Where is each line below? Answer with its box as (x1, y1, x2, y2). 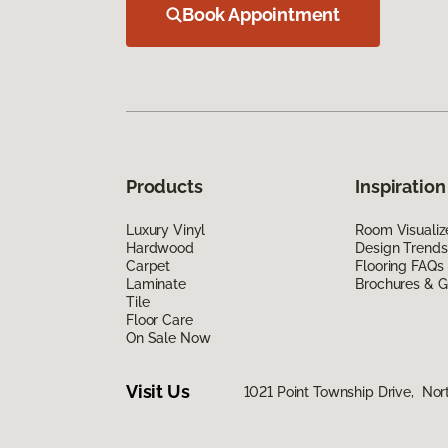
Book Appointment (182, 3, 341, 25)
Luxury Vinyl (126, 221, 206, 238)
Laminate (126, 275, 186, 292)
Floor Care (126, 311, 193, 328)
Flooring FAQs (355, 257, 444, 274)
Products (126, 175, 203, 197)
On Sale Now (126, 329, 211, 346)
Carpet (126, 257, 171, 274)
